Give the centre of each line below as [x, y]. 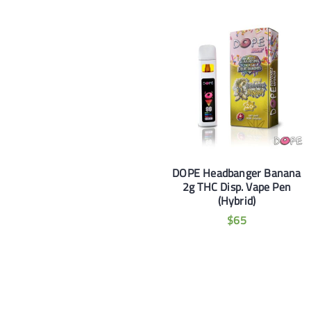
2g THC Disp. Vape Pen [237, 187]
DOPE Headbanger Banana [237, 173]
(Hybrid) [237, 201]
